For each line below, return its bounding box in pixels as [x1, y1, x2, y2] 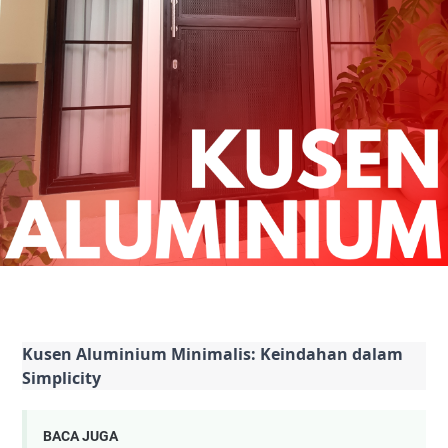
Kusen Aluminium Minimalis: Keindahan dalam [22, 343, 403, 365]
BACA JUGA [43, 428, 118, 444]
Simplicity [22, 367, 101, 389]
